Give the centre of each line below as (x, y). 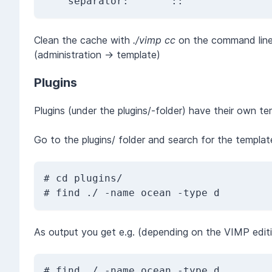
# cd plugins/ (83, 178)
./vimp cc (154, 40)
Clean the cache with (83, 40)
